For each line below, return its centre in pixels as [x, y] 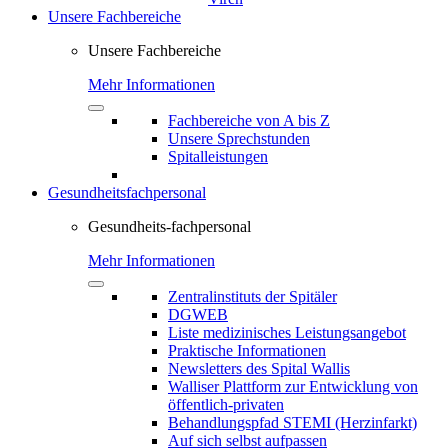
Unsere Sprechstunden [239, 138]
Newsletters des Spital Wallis [259, 368]
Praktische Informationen [247, 350]
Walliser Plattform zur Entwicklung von [293, 386]
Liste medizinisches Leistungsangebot [287, 332]
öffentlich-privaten [226, 404]
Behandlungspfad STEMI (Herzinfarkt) [292, 422]
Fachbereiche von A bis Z [249, 120]
